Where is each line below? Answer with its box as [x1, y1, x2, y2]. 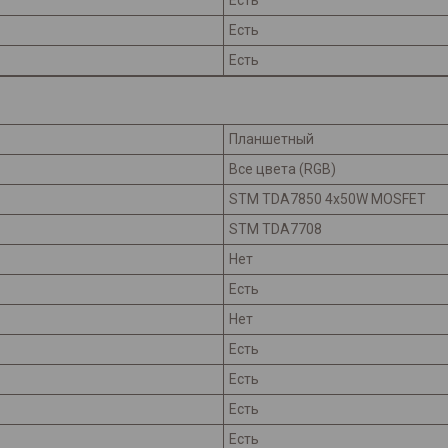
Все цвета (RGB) [229, 161, 336, 178]
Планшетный [229, 131, 314, 148]
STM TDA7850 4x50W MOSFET [229, 191, 426, 208]
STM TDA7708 [229, 221, 322, 238]
